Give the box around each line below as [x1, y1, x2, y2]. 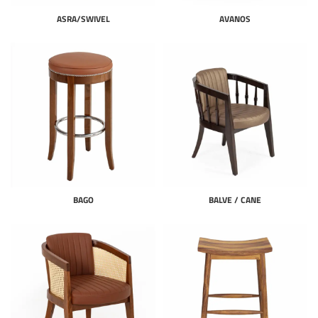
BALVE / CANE [209, 193, 261, 207]
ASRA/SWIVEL [56, 12, 110, 26]
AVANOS [219, 12, 251, 26]
